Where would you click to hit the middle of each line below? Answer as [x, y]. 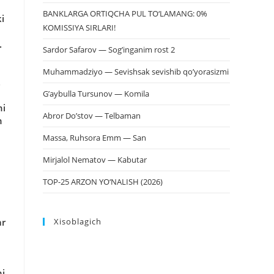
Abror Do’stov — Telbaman [92, 116]
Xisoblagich [78, 221]
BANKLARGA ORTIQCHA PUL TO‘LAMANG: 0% [125, 13]
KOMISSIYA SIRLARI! [79, 28]
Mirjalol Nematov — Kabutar [95, 160]
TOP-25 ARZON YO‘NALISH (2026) [103, 182]
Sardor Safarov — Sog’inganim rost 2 [109, 50]
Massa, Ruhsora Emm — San [94, 138]
